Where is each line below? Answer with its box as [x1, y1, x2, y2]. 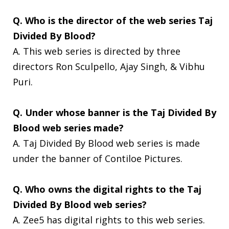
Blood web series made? [13, 121, 124, 134]
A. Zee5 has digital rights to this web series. [13, 213, 205, 226]
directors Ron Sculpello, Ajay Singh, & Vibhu [13, 60, 205, 73]
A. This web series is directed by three [13, 44, 180, 57]
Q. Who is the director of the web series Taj [13, 14, 213, 27]
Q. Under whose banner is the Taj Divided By [13, 106, 216, 119]
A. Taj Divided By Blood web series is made [13, 136, 200, 149]
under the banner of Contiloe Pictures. [13, 152, 182, 165]
